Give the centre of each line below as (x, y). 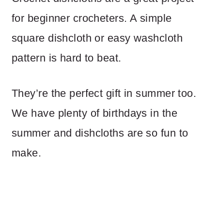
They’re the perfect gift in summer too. (104, 93)
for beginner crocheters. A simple (92, 18)
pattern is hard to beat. (67, 58)
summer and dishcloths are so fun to (100, 133)
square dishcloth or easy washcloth (97, 38)
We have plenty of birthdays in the (94, 113)
